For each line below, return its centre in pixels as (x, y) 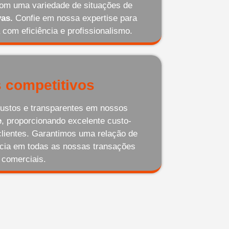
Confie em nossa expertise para (75, 18)
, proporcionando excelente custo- (66, 121)
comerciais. (24, 159)
